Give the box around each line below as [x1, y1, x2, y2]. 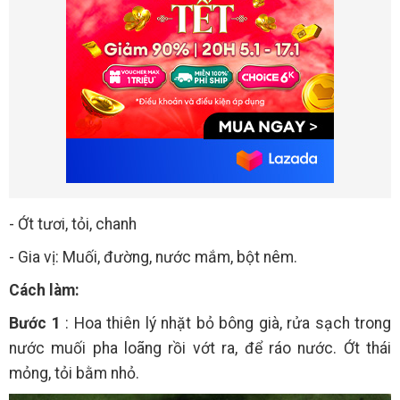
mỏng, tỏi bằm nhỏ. [9, 364, 139, 383]
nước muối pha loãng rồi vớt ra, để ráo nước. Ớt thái [9, 339, 391, 358]
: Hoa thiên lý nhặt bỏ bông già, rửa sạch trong [60, 314, 391, 333]
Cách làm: [9, 281, 79, 300]
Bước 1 [9, 314, 61, 333]
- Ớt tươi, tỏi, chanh [9, 215, 137, 234]
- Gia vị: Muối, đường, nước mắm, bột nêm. [9, 248, 297, 267]
